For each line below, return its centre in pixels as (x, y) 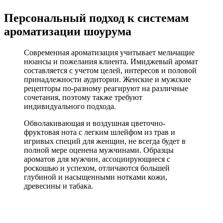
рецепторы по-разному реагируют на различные (106, 89)
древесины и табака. (58, 186)
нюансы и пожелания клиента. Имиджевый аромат (111, 62)
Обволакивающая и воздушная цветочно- (95, 123)
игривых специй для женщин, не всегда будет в (105, 141)
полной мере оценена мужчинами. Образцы (99, 150)
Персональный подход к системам (96, 18)
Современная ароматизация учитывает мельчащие (109, 53)
